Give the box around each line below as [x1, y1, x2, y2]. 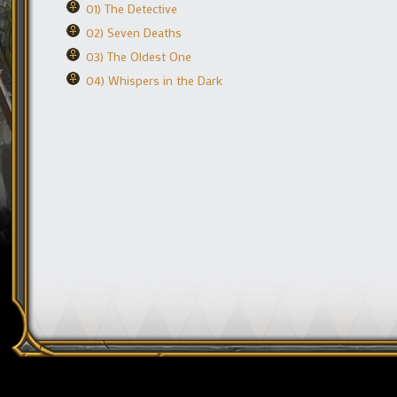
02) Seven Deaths [86, 23, 182, 41]
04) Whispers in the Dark [86, 71, 222, 89]
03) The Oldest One [86, 47, 191, 65]
